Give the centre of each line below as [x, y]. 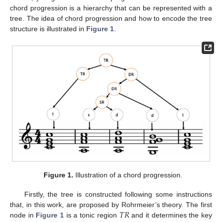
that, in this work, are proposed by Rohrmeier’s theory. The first [111, 204]
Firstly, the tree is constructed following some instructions [118, 194]
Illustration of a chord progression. [128, 175]
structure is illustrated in [48, 29]
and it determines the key [171, 215]
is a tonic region [92, 215]
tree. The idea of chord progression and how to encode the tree [111, 19]
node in [23, 215]
